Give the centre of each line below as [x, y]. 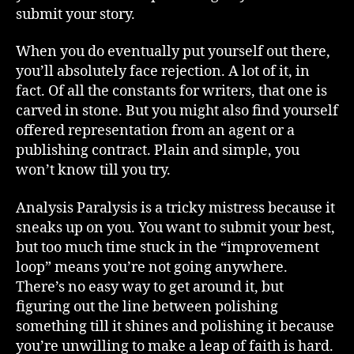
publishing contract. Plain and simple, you [158, 151]
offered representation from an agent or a [155, 131]
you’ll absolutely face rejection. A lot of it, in [163, 72]
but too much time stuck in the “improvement [168, 247]
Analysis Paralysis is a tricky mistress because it [175, 208]
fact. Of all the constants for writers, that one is [171, 91]
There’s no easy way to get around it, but [150, 287]
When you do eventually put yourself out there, [173, 52]
